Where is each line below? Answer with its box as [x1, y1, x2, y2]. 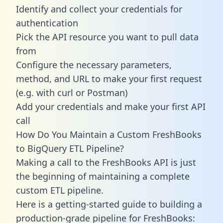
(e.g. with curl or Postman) [16, 86, 127, 99]
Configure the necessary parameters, [16, 58, 172, 71]
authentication [16, 16, 78, 29]
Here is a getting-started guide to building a [16, 198, 202, 210]
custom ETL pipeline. [16, 184, 104, 196]
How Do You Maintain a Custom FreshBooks [16, 128, 202, 140]
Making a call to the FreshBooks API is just [16, 156, 196, 168]
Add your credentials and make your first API [16, 100, 206, 112]
